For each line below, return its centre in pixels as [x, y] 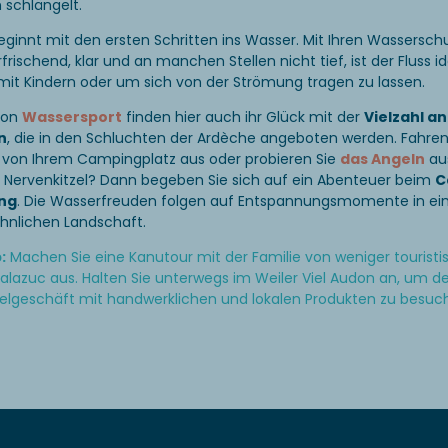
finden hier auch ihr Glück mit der [243, 117]
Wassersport [72, 117]
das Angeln [382, 159]
